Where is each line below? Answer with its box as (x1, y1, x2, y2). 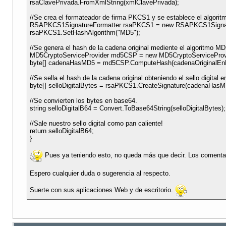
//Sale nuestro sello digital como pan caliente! (30, 120, 163, 128)
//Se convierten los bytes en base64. (30, 97, 137, 105)
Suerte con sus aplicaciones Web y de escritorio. (30, 186, 175, 194)
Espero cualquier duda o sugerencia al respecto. (30, 169, 171, 178)
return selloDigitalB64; (30, 127, 94, 135)
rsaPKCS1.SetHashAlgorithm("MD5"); (30, 29, 140, 37)
